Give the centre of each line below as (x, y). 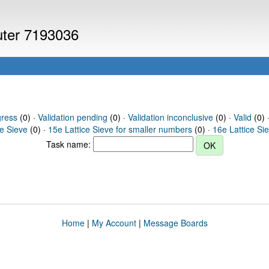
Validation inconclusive (170, 117)
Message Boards (175, 223)
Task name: (69, 144)
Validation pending (72, 117)
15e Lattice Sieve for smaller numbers (120, 129)
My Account (114, 223)
